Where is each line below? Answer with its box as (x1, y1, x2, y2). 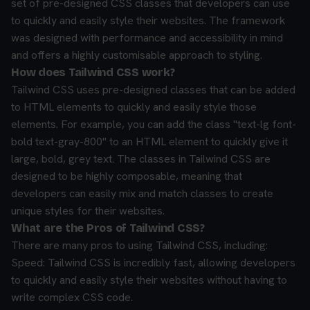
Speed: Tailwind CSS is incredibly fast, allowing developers (11, 255, 295, 270)
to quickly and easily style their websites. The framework (11, 13, 285, 28)
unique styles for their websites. (11, 203, 165, 218)
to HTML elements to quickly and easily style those (11, 100, 257, 114)
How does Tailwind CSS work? (11, 66, 175, 79)
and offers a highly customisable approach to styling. (11, 48, 262, 62)
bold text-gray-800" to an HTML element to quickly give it (11, 134, 288, 149)
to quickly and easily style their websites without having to (11, 273, 287, 287)
